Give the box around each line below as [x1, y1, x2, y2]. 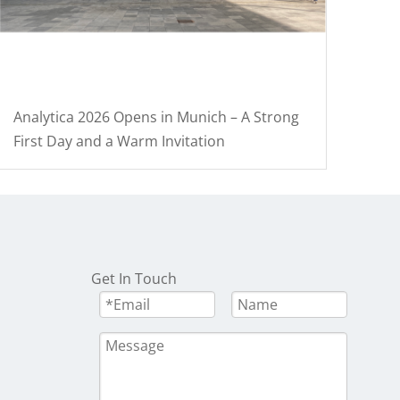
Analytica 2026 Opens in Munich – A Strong [13, 106, 300, 127]
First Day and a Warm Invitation [13, 130, 226, 151]
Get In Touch [91, 268, 177, 288]
